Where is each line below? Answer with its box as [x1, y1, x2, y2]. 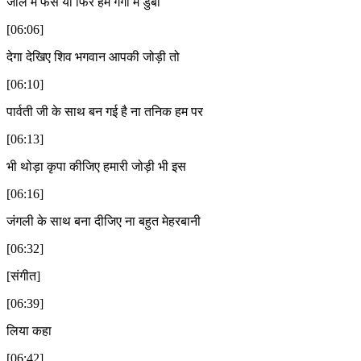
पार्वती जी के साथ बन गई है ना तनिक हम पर [6, 104, 203, 118]
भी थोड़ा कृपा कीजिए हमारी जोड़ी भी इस [6, 159, 186, 173]
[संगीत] [6, 268, 40, 283]
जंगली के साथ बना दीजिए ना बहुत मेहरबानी [6, 214, 201, 228]
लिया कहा [6, 323, 52, 338]
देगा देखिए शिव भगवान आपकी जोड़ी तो [6, 49, 180, 64]
